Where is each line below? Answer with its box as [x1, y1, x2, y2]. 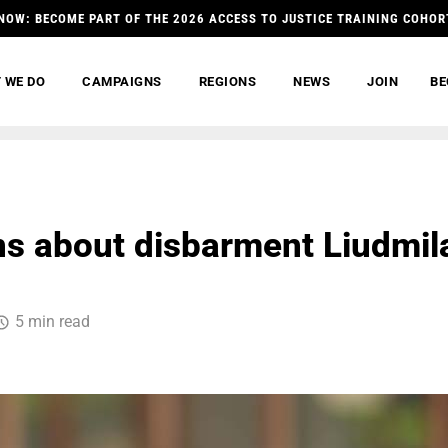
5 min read [15, 312, 90, 331]
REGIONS [198, 74, 257, 89]
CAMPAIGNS [82, 74, 162, 89]
